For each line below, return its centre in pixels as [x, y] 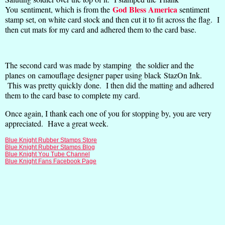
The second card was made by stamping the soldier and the [99, 65]
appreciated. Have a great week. [57, 124]
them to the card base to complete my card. [73, 95]
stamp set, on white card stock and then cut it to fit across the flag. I [112, 19]
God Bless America [145, 9]
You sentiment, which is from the [59, 9]
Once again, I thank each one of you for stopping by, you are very [108, 114]
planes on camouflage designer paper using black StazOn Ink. [103, 75]
